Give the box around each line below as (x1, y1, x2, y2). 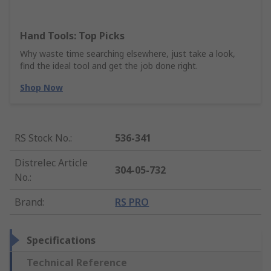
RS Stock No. (15, 131, 70, 145)
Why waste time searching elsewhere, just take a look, (20, 48, 235, 60)
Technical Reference (27, 256, 127, 270)
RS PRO (115, 195, 149, 209)
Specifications (27, 233, 96, 247)
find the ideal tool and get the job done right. (20, 60, 198, 72)
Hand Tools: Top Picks (20, 29, 125, 43)
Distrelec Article (15, 156, 88, 170)
